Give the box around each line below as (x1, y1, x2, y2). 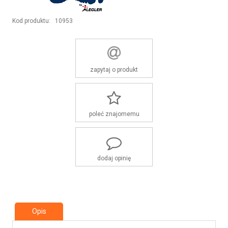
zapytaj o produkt (90, 66, 138, 73)
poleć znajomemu (89, 110, 139, 118)
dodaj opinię (97, 154, 131, 162)
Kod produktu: (12, 17, 50, 24)
